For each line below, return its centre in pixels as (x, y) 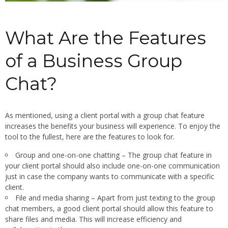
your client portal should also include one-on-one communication (112, 166)
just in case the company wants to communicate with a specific (110, 177)
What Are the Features (106, 38)
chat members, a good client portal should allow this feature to (109, 209)
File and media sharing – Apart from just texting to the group (115, 198)
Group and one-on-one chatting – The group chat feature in (113, 155)
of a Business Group (94, 61)
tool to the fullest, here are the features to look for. (90, 137)
